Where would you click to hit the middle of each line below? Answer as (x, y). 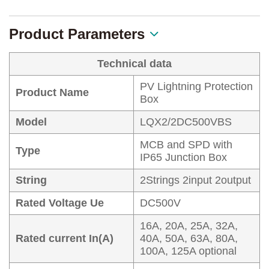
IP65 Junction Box (183, 157)
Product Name (52, 92)
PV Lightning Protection (196, 86)
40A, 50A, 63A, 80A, (189, 238)
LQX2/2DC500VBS (186, 122)
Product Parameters (77, 34)
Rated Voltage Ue (60, 203)
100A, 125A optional (188, 251)
